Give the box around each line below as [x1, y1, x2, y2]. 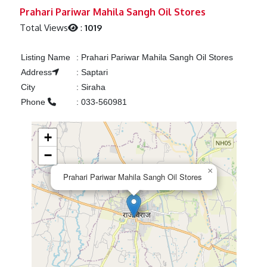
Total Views [20, 22, 69, 34]
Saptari [78, 67, 108, 77]
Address [20, 67, 52, 77]
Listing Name [20, 52, 70, 63]
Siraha [78, 82, 105, 92]
